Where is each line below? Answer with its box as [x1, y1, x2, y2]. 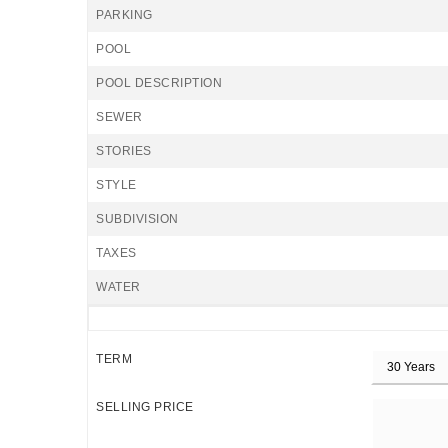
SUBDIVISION [96, 212, 179, 226]
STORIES [96, 144, 152, 158]
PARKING [96, 8, 153, 22]
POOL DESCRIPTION [96, 76, 222, 90]
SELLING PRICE [96, 400, 194, 414]
